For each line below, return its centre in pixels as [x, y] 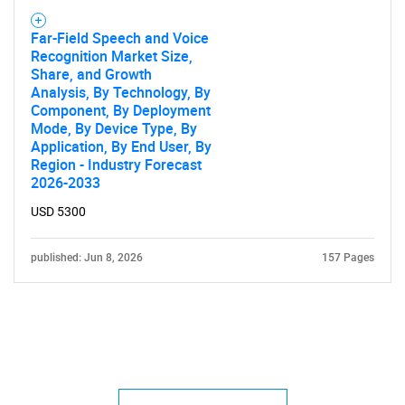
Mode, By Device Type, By [114, 128]
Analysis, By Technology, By [121, 92]
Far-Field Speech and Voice [120, 38]
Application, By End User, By [121, 146]
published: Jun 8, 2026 [87, 258]
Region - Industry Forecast [116, 165]
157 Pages [348, 258]
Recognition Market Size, [112, 56]
